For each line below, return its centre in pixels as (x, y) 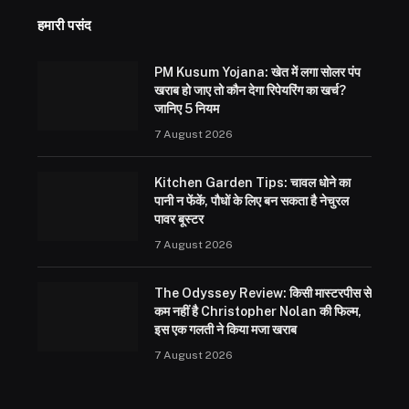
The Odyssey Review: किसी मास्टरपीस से (262, 293)
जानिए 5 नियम (186, 108)
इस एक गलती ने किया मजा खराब (225, 329)
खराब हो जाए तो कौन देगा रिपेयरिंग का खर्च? (250, 90)
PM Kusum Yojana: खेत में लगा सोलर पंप (257, 72)
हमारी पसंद (64, 25)
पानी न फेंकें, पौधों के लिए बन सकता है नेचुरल (251, 200)
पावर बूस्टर (178, 219)
